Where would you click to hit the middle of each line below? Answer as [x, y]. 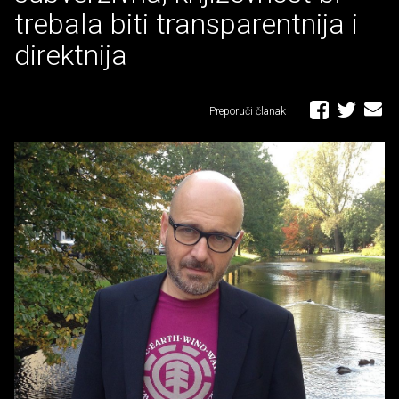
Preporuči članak [249, 111]
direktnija [71, 55]
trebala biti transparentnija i [186, 24]
